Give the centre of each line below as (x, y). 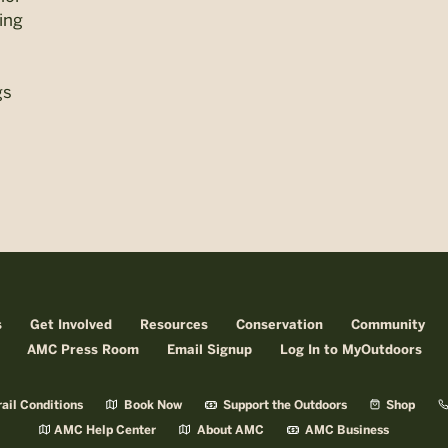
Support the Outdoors (283, 405)
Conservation (279, 325)
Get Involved (71, 325)
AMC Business (345, 430)
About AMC (229, 430)
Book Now (151, 405)
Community (388, 325)
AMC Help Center (105, 430)
